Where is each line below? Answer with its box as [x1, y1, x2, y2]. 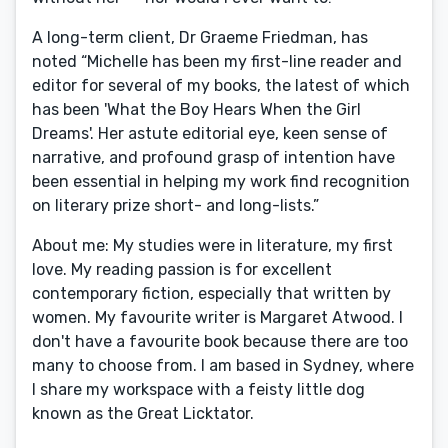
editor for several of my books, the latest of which [32, 76, 410, 95]
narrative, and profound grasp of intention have [32, 148, 395, 167]
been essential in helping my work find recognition [32, 172, 410, 191]
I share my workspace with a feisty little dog [32, 380, 365, 399]
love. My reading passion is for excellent [32, 260, 332, 279]
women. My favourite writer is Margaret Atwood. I [32, 308, 403, 327]
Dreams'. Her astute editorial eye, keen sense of [32, 124, 388, 143]
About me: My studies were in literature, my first [32, 236, 393, 255]
